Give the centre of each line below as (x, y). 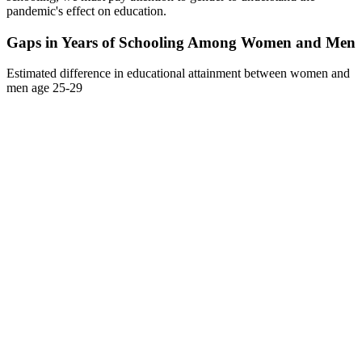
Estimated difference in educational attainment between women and (178, 74)
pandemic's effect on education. (86, 11)
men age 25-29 (44, 88)
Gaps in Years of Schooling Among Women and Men (181, 42)
